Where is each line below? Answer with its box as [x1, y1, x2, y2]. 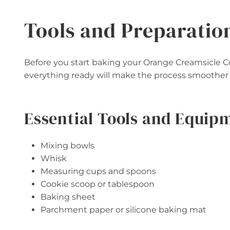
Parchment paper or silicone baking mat [41, 205, 206, 215]
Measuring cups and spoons [41, 166, 156, 177]
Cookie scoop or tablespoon [41, 179, 155, 189]
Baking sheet [41, 192, 95, 202]
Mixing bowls [41, 141, 94, 151]
